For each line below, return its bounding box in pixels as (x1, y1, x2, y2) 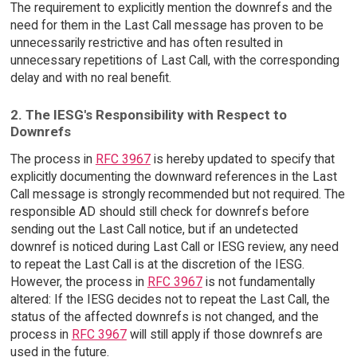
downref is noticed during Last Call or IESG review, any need (10, 239, 339, 255)
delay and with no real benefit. (10, 69, 171, 85)
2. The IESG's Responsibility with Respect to (10, 107, 287, 124)
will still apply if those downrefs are (126, 327, 323, 343)
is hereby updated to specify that (150, 151, 335, 167)
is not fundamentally (202, 274, 315, 290)
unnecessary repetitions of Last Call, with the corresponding (10, 52, 339, 68)
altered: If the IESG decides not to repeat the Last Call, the (10, 292, 330, 308)
